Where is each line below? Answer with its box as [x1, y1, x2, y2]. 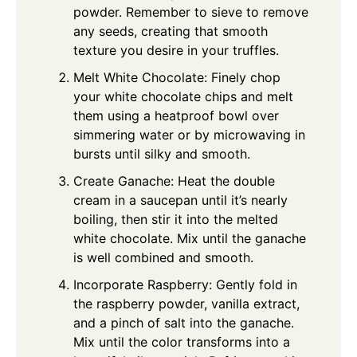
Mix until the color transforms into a [73, 334, 290, 351]
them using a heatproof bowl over [73, 108, 279, 124]
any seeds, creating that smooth [73, 23, 268, 40]
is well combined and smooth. [73, 249, 253, 266]
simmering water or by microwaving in [73, 127, 305, 143]
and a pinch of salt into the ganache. [73, 315, 294, 331]
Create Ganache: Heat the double [73, 173, 275, 190]
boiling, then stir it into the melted [73, 211, 278, 228]
